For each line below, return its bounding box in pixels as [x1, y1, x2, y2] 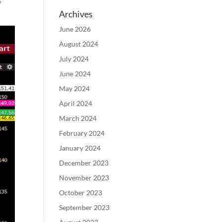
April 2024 [59, 99, 93, 108]
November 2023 [59, 173, 110, 182]
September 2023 [59, 203, 110, 212]
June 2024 [59, 69, 91, 78]
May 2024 [59, 84, 90, 93]
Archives [59, 8, 93, 19]
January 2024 [59, 144, 101, 152]
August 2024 [59, 40, 99, 48]
